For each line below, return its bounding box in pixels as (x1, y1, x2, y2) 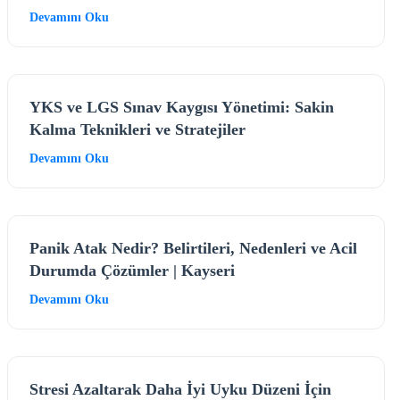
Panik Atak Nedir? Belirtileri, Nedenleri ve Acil (29, 238, 357, 257)
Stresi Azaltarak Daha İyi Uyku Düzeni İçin (29, 379, 331, 398)
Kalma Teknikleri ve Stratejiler (29, 120, 246, 138)
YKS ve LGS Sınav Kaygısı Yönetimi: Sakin (29, 97, 334, 116)
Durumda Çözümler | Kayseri (29, 261, 235, 279)
